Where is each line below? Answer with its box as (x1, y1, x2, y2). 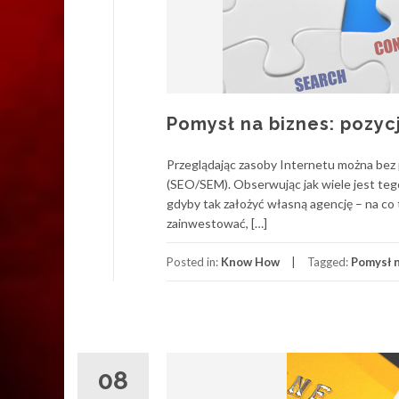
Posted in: (167, 254, 221, 269)
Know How (221, 254, 280, 269)
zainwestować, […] (167, 215, 267, 231)
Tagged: (307, 254, 351, 269)
